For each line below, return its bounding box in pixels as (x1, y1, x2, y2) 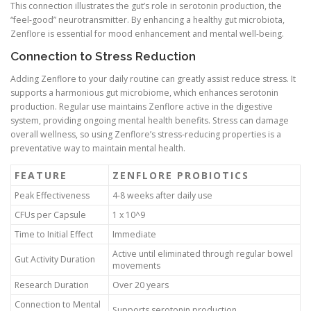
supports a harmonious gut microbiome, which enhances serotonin (10, 86, 278, 99)
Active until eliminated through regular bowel (112, 247, 293, 260)
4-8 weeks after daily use (112, 189, 212, 201)
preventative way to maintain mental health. (10, 142, 185, 154)
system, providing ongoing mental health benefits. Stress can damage (10, 114, 289, 126)
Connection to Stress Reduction (10, 49, 196, 63)
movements (112, 259, 160, 271)
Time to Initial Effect (15, 228, 93, 240)
